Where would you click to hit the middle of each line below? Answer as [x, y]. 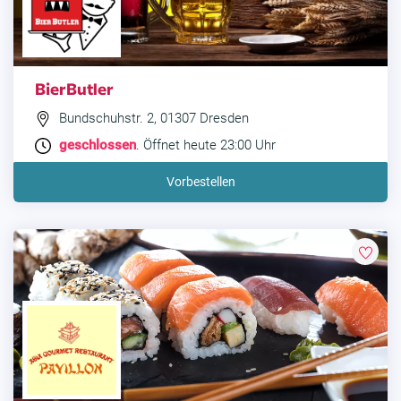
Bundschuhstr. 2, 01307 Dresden [152, 118]
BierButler [74, 88]
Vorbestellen [200, 182]
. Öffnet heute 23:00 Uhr [206, 145]
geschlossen [98, 145]
